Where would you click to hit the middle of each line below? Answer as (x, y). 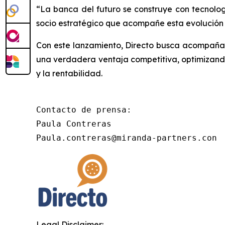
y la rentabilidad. (69, 73)
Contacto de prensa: (84, 109)
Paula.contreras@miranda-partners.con (127, 138)
